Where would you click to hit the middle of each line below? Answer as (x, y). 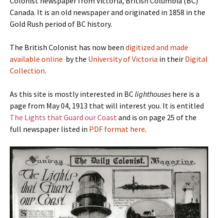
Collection (27, 71)
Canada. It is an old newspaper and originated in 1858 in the (108, 12)
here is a (185, 94)
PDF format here (117, 129)
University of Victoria (123, 59)
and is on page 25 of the (157, 118)
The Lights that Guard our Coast (63, 118)
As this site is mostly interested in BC (72, 94)
